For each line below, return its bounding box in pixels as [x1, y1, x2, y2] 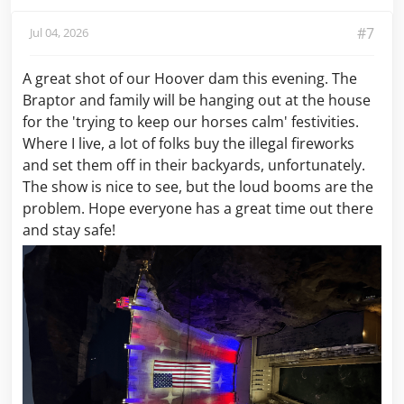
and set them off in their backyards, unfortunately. [23, 154, 365, 175]
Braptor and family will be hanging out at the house [23, 89, 371, 110]
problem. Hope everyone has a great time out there [23, 197, 373, 218]
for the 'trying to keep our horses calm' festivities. [23, 111, 359, 132]
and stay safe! [23, 219, 115, 240]
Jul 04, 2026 [30, 24, 88, 41]
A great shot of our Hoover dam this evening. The [23, 68, 357, 88]
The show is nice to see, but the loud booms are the [23, 176, 373, 197]
